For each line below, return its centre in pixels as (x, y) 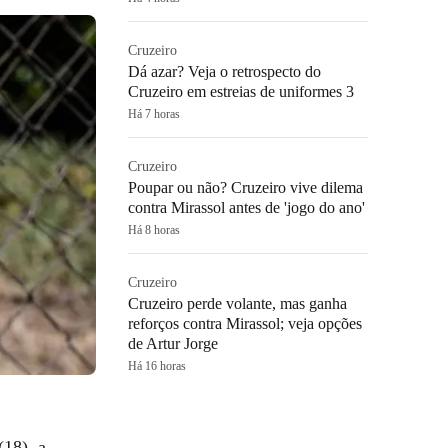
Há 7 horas (154, 114)
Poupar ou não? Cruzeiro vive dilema (245, 187)
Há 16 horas (157, 366)
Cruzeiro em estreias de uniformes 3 (241, 91)
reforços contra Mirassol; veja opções (245, 323)
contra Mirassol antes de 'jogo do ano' (246, 207)
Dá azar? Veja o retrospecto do (224, 71)
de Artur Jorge (173, 343)
